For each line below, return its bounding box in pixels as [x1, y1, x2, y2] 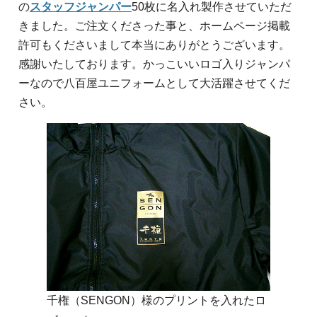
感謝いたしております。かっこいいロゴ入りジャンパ [18, 57, 290, 70]
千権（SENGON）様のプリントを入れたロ [47, 294, 266, 307]
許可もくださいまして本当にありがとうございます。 [18, 38, 290, 51]
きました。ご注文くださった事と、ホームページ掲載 [18, 19, 290, 32]
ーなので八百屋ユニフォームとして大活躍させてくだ [18, 76, 290, 89]
